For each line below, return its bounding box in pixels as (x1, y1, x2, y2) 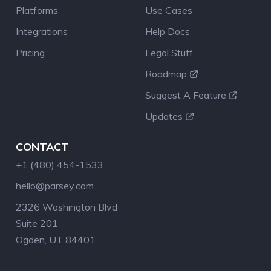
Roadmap (145, 67, 187, 80)
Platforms (16, 4, 58, 16)
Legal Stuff (145, 46, 193, 59)
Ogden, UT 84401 (16, 233, 96, 246)
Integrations (16, 25, 68, 38)
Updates (145, 109, 183, 122)
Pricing (16, 46, 45, 59)
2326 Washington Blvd (16, 200, 117, 213)
